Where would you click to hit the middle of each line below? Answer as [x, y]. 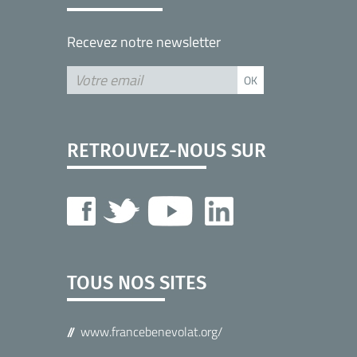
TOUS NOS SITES [137, 283]
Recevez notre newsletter [144, 42]
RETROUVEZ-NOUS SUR [167, 151]
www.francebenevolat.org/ [151, 332]
